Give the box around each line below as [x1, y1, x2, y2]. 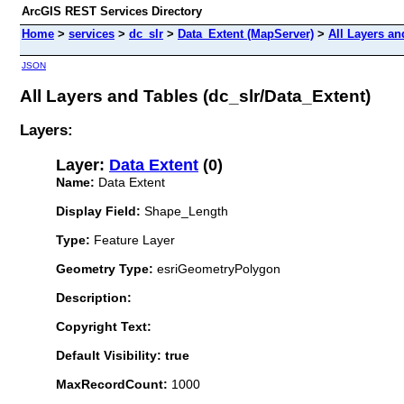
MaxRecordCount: [56, 376, 171, 391]
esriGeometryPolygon [153, 261, 280, 276]
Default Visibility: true [56, 347, 189, 363]
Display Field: [56, 203, 141, 218]
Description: [56, 289, 132, 305]
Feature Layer [94, 232, 175, 247]
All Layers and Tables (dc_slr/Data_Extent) [20, 86, 371, 106]
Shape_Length [141, 203, 228, 218]
